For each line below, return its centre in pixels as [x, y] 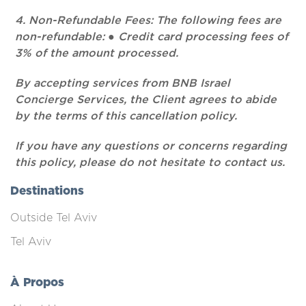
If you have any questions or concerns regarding [151, 146]
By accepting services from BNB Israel [123, 83]
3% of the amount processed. [97, 53]
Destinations [47, 191]
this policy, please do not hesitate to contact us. [150, 163]
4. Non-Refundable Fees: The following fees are [149, 20]
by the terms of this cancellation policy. [126, 116]
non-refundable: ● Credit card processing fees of [152, 37]
